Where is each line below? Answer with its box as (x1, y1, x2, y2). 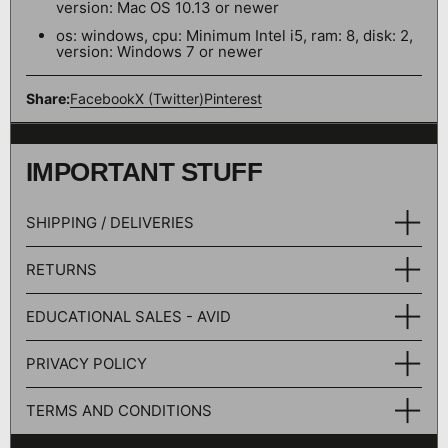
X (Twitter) (135, 90, 204, 108)
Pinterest (204, 90, 262, 108)
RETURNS (26, 260, 97, 279)
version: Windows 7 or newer (56, 42, 263, 62)
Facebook (70, 90, 135, 108)
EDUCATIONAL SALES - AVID (26, 307, 231, 326)
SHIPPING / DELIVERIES (26, 213, 194, 232)
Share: (26, 90, 70, 108)
